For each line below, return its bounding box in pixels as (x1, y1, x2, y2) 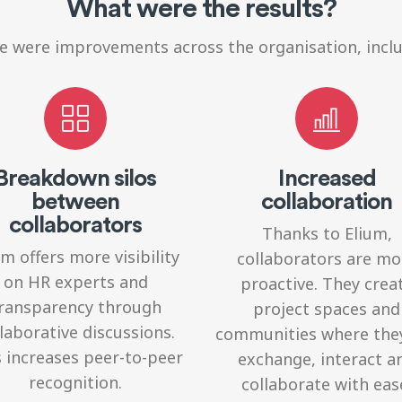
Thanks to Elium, (261, 222, 392, 244)
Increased (277, 161, 376, 192)
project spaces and (253, 297, 400, 319)
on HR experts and (3, 270, 148, 293)
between (31, 184, 119, 215)
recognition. (29, 371, 122, 393)
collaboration (261, 184, 392, 215)
